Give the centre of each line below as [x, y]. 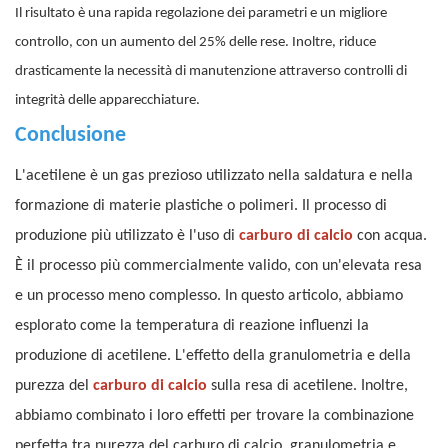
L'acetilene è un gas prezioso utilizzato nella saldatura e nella [214, 176]
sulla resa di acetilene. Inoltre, [307, 386]
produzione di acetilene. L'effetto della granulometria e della [213, 356]
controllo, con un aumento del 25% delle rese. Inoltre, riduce [195, 43]
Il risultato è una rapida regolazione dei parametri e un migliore [201, 14]
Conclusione [70, 136]
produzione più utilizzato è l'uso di [127, 236]
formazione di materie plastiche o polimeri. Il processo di [201, 206]
